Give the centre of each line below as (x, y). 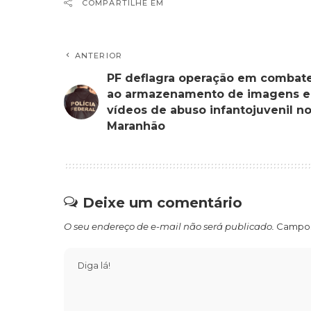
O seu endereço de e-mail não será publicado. (169, 226)
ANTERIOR (99, 55)
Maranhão (136, 126)
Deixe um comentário (162, 202)
